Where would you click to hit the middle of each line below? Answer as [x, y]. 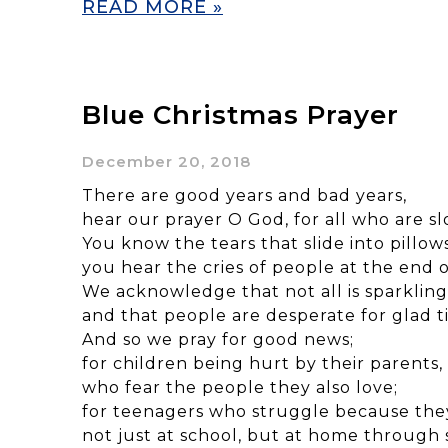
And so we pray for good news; [218, 339]
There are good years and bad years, [244, 195]
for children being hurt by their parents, [262, 363]
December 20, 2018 [166, 161]
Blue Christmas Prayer [240, 114]
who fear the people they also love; [240, 387]
